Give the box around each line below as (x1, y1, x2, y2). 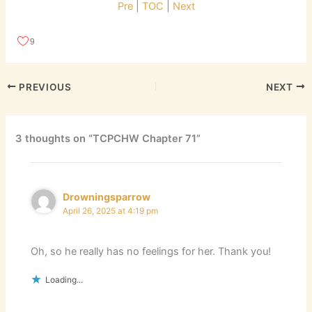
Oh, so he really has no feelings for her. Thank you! (31, 245, 272, 258)
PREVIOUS (16, 81, 72, 93)
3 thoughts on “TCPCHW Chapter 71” (15, 132, 201, 146)
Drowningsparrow (63, 190, 151, 203)
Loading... (45, 274, 84, 286)
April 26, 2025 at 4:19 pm (63, 205, 159, 216)
